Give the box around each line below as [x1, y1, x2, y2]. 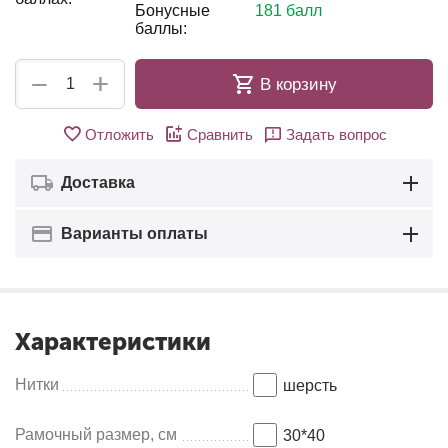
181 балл [255, 2, 322, 19]
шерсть [283, 377, 337, 394]
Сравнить [186, 125, 253, 143]
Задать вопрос [285, 125, 387, 143]
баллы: [135, 20, 187, 37]
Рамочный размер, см [15, 426, 177, 443]
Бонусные [135, 2, 210, 19]
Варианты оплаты [61, 225, 208, 242]
